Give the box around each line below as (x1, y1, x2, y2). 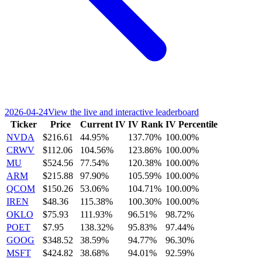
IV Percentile (166, 119, 218, 130)
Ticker (10, 119, 37, 130)
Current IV (80, 119, 126, 130)
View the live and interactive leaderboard (48, 107, 199, 118)
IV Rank (128, 119, 163, 130)
